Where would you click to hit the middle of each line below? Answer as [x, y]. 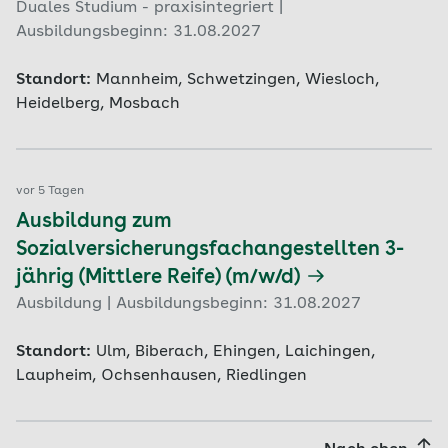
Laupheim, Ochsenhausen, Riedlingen [161, 376]
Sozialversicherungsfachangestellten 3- [210, 250]
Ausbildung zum [94, 222]
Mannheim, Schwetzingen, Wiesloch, [237, 80]
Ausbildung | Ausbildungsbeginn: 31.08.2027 [188, 304]
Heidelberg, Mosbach [98, 104]
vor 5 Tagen [50, 191]
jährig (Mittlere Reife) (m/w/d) [158, 278]
